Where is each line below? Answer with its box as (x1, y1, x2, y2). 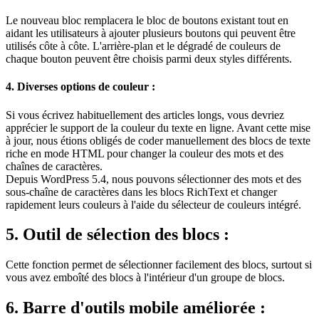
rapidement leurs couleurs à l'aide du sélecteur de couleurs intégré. (6, 198, 301, 211)
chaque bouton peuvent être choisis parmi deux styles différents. (6, 53, 292, 65)
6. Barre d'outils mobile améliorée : (6, 298, 266, 318)
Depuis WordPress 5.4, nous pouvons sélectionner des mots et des (6, 172, 301, 185)
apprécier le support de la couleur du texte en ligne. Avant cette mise (6, 121, 310, 134)
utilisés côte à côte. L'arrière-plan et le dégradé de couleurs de (6, 40, 281, 52)
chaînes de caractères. (6, 159, 103, 172)
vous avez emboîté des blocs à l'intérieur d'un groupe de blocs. (6, 271, 285, 284)
